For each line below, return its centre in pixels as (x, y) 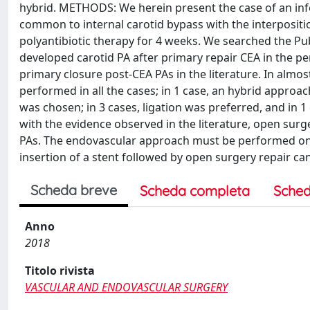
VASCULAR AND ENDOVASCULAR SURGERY (126, 287)
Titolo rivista (60, 270)
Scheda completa (195, 190)
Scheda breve (74, 190)
